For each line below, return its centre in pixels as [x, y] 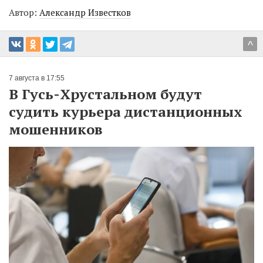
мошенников [56, 129]
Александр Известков [85, 13]
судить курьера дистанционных [126, 112]
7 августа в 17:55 [37, 78]
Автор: [24, 13]
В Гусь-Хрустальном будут [105, 94]
